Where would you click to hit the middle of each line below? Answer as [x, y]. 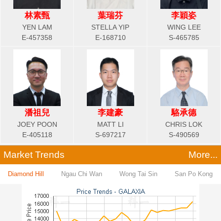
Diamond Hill [26, 174]
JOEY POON [37, 124]
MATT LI [110, 124]
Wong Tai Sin [138, 174]
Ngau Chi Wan [81, 174]
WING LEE [184, 27]
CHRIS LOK [184, 124]
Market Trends [34, 154]
